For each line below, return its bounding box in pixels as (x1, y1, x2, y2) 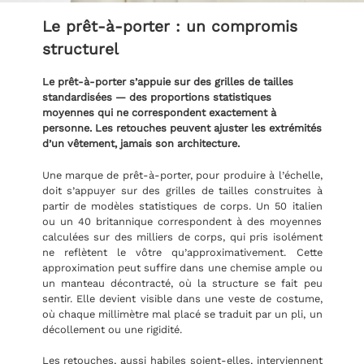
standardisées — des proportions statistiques (41, 91, 271, 104)
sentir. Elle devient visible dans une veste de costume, (41, 292, 323, 305)
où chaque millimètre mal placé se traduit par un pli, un (41, 307, 323, 320)
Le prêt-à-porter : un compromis (41, 17, 297, 37)
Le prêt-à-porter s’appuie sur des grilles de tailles (41, 76, 293, 89)
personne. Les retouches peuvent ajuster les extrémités (41, 122, 322, 135)
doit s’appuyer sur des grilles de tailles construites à (41, 184, 323, 197)
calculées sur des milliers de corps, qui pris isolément (41, 230, 323, 243)
